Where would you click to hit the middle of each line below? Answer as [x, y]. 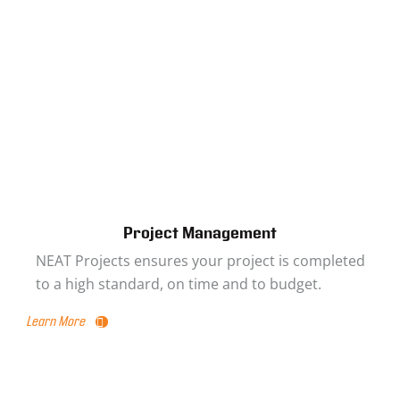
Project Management [200, 233]
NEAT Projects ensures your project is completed [200, 261]
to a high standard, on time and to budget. [179, 284]
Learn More [56, 322]
